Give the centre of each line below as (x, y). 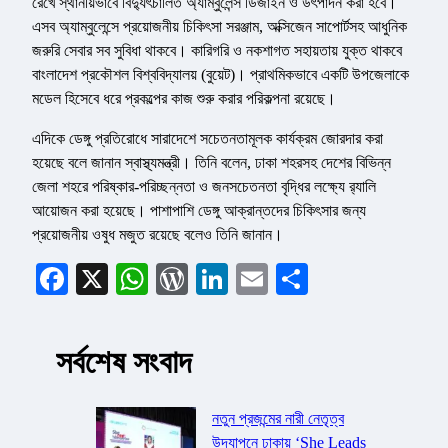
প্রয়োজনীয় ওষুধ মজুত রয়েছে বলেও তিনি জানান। (157, 235)
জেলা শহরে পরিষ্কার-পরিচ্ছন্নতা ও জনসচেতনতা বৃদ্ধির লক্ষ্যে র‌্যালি (204, 187)
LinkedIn (287, 279)
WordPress (256, 279)
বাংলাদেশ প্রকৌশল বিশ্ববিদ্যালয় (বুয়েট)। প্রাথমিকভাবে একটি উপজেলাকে (220, 75)
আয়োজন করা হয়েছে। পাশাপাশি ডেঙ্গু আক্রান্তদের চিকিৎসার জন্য (199, 211)
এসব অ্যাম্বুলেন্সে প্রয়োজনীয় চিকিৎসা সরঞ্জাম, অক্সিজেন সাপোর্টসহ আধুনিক (219, 27)
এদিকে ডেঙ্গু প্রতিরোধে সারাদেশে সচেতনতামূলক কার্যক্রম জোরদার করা (207, 139)
